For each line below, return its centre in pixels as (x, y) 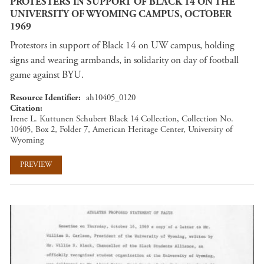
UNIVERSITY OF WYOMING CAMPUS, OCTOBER (121, 14)
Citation (25, 108)
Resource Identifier (44, 97)
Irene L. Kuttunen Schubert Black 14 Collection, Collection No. (122, 118)
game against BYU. (47, 75)
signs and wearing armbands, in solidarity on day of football (124, 60)
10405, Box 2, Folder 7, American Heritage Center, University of (121, 129)
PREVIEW (36, 165)
